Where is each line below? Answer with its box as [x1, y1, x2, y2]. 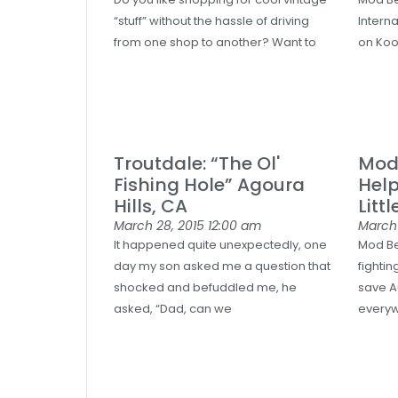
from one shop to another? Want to [114, 34, 316, 51]
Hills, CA [114, 194, 187, 219]
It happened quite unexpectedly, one [114, 236, 327, 253]
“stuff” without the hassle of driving [114, 12, 309, 29]
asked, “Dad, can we [114, 300, 232, 317]
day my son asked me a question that [114, 258, 330, 275]
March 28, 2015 [114, 217, 208, 235]
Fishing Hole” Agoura [114, 172, 305, 197]
